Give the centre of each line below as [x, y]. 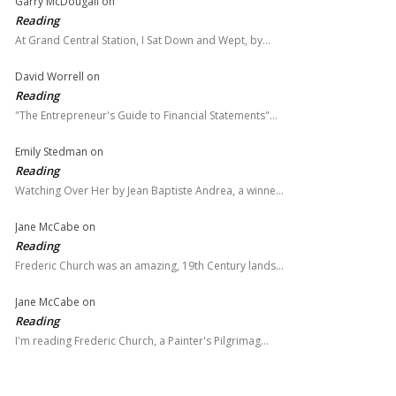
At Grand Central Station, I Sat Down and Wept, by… [143, 41]
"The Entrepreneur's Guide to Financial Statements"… [146, 116]
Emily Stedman [51, 152]
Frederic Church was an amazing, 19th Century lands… [149, 266]
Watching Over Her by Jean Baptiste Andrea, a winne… [149, 191]
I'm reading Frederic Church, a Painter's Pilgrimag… [142, 341]
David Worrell [49, 77]
